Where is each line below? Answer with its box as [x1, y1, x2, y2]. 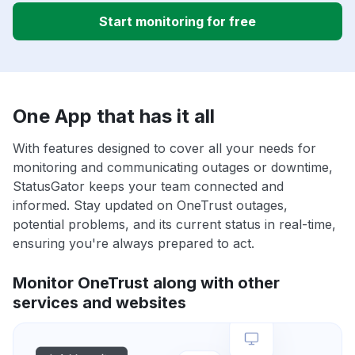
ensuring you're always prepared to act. [13, 235, 254, 252]
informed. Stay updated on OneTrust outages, [13, 197, 288, 214]
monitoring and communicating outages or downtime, [13, 159, 333, 176]
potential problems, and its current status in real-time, [13, 216, 336, 233]
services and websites [13, 293, 186, 313]
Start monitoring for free [99, 13, 256, 30]
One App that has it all [13, 105, 215, 128]
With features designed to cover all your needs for [13, 140, 316, 157]
